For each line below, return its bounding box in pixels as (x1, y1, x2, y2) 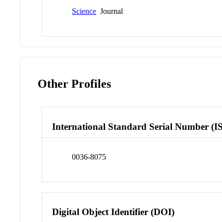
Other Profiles (38, 77, 111, 91)
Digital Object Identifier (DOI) (52, 207, 175, 218)
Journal (96, 7, 123, 16)
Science (72, 7, 97, 16)
